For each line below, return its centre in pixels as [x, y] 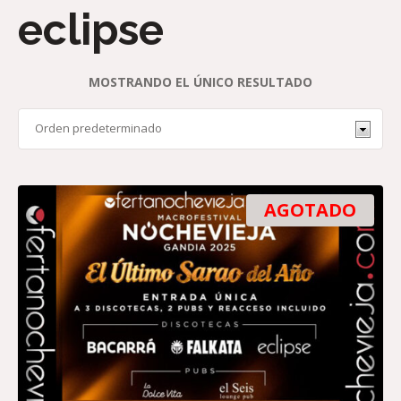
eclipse [91, 29]
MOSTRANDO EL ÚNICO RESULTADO [200, 81]
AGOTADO [310, 209]
